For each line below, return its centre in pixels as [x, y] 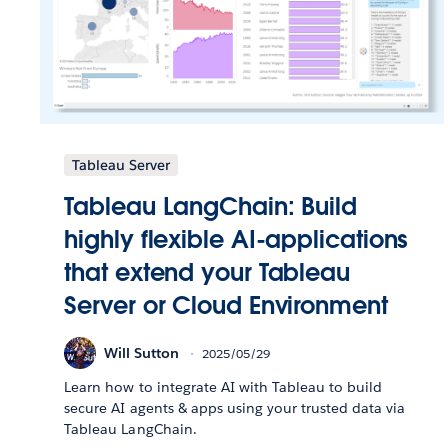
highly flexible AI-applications [236, 240]
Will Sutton [142, 352]
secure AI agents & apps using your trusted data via [235, 408]
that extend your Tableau [207, 273]
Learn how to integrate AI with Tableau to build [223, 387]
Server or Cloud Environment [226, 306]
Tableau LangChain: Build [211, 207]
